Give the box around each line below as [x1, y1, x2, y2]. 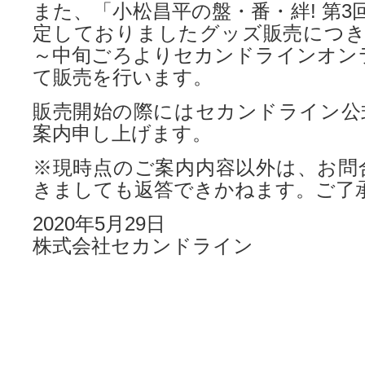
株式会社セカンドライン [33, 235, 253, 257]
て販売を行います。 [33, 66, 213, 88]
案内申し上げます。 [33, 122, 212, 144]
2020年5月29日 [33, 213, 165, 235]
